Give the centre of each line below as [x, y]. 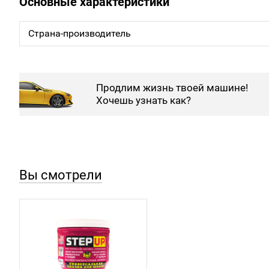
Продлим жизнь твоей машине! [172, 88]
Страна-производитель [80, 33]
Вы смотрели [61, 175]
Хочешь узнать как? [144, 100]
